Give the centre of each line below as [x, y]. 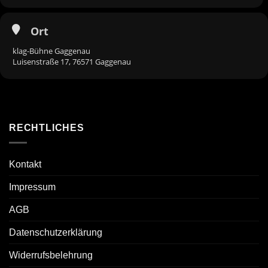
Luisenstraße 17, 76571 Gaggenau [72, 62]
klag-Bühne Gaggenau [51, 51]
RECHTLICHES [47, 128]
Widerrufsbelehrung [51, 255]
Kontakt [25, 164]
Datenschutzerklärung [56, 232]
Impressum [32, 187]
